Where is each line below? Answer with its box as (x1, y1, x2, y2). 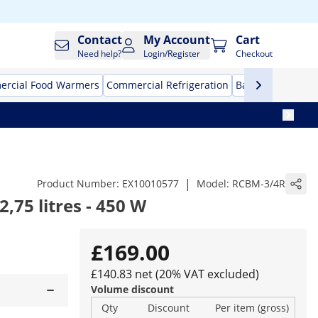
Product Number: (37, 177, 122, 190)
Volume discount (91, 283, 174, 296)
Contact (77, 32, 123, 48)
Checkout (236, 48, 273, 60)
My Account (143, 32, 211, 48)
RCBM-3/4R (232, 177, 285, 190)
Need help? (77, 48, 122, 60)
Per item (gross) (215, 301, 289, 314)
